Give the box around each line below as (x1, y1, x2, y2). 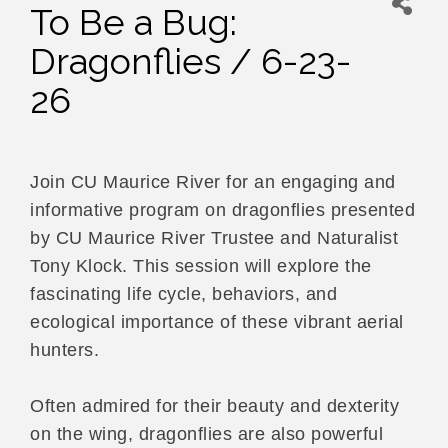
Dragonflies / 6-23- (30, 40, 351, 83)
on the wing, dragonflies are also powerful (30, 424, 383, 445)
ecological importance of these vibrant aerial (30, 312, 404, 333)
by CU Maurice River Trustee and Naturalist (30, 228, 398, 249)
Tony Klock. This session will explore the (30, 256, 372, 277)
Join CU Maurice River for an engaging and (30, 172, 396, 193)
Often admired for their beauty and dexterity (30, 396, 399, 417)
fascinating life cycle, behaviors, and (30, 284, 337, 305)
